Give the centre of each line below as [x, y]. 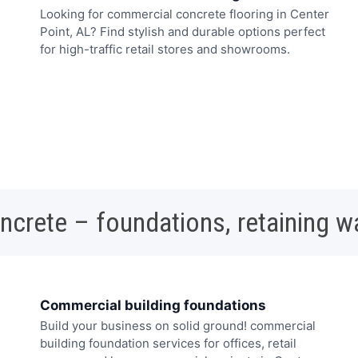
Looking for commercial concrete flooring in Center [185, 14]
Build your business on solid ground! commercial [178, 326]
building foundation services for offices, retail [168, 344]
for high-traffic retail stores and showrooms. [165, 49]
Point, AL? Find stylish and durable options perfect [183, 31]
